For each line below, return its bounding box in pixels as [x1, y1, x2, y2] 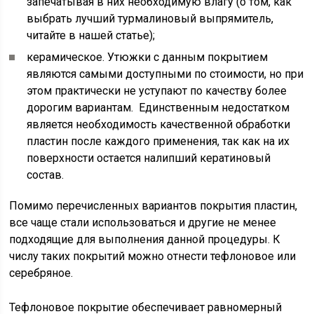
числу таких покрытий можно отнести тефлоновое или [9, 250, 296, 263]
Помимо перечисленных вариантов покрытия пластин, [9, 199, 298, 212]
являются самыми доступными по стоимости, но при [27, 67, 304, 81]
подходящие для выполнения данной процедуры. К [9, 233, 281, 246]
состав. [27, 168, 64, 182]
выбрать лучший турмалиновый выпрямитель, [27, 12, 274, 25]
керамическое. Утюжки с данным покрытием [27, 50, 268, 64]
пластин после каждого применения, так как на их [27, 135, 290, 148]
